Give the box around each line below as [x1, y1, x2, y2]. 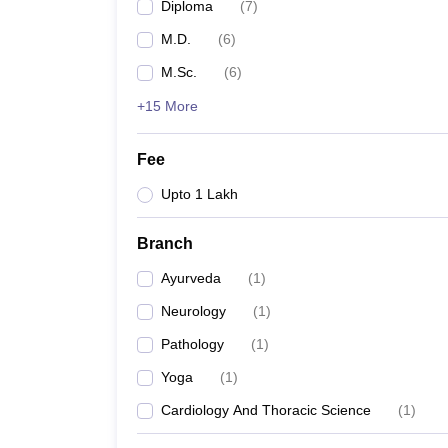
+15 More [137, 98, 198, 114]
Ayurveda [161, 270, 221, 286]
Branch [137, 235, 193, 252]
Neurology [161, 303, 226, 319]
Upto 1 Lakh [161, 186, 238, 202]
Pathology [161, 336, 224, 352]
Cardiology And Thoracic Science [161, 402, 371, 418]
